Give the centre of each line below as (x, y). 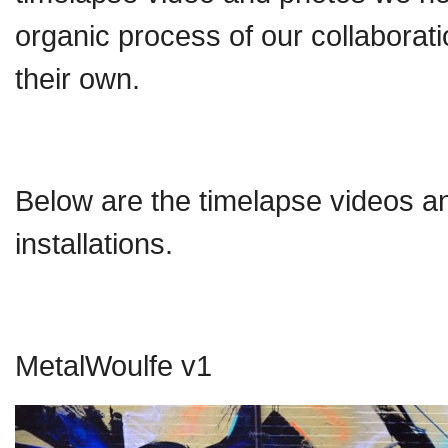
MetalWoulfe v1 (113, 365)
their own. (77, 78)
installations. (94, 243)
